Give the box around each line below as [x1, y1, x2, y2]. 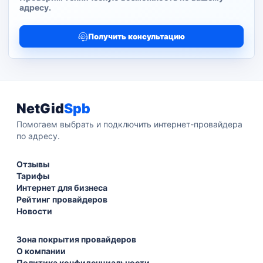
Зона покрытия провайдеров [16, 234, 136, 244]
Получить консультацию [88, 32, 185, 41]
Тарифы [16, 171, 49, 181]
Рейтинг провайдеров [16, 194, 107, 204]
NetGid [16, 100, 64, 117]
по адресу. [16, 131, 60, 141]
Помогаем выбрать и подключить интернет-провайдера [16, 119, 242, 129]
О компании [16, 246, 66, 256]
